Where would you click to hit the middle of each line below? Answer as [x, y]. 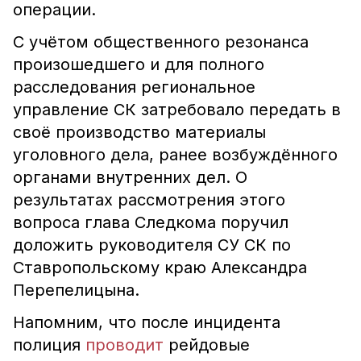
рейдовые [207, 345]
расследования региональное [134, 87]
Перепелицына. [76, 290]
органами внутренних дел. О [130, 177]
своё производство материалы [139, 132]
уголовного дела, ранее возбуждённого [175, 155]
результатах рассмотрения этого [149, 200]
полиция [49, 345]
